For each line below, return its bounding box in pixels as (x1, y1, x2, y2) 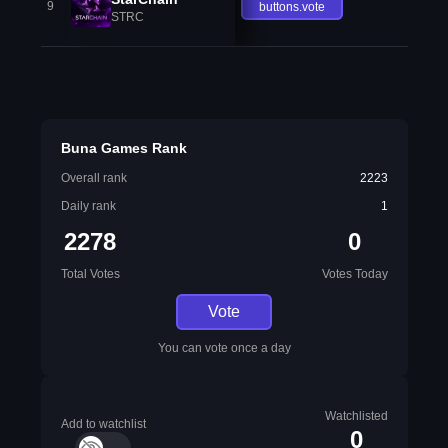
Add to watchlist (60, 417, 146, 431)
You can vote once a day (157, 341, 291, 355)
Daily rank (60, 199, 116, 213)
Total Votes (60, 267, 120, 281)
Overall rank (60, 171, 127, 185)
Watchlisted (324, 409, 388, 423)
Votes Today (321, 267, 388, 281)
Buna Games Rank (60, 140, 187, 156)
